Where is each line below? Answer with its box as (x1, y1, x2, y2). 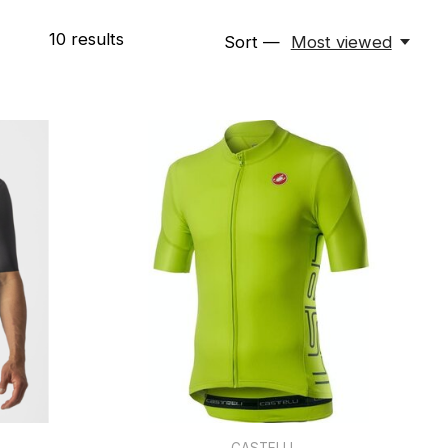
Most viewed (290, 31, 392, 52)
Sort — (224, 31, 281, 52)
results (65, 29, 124, 49)
